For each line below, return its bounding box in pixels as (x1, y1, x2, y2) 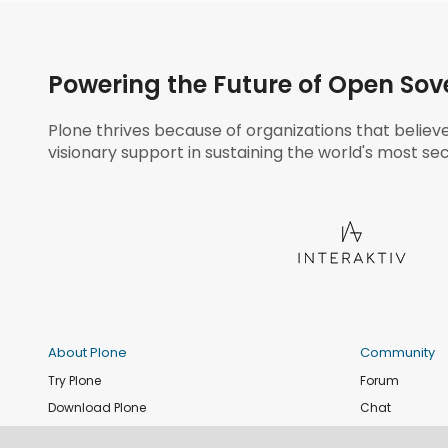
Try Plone (47, 372, 101, 390)
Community (359, 343, 435, 363)
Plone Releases (47, 424, 138, 442)
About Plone (47, 343, 127, 363)
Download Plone (47, 398, 146, 416)
